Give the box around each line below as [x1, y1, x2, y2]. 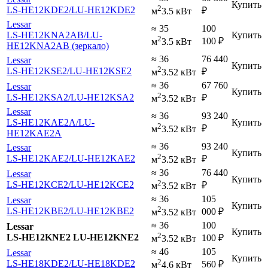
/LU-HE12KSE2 [67, 65, 132, 76]
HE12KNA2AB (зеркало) [7, 40, 109, 51]
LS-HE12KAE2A [7, 117, 76, 127]
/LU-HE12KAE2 [69, 153, 135, 163]
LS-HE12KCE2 [7, 179, 68, 190]
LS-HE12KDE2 [7, 4, 69, 15]
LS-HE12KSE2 [7, 65, 67, 76]
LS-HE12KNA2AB [7, 29, 84, 40]
